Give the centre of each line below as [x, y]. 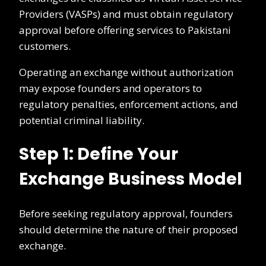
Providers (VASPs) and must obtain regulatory [126, 14]
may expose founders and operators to [110, 88]
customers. [45, 46]
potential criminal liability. [82, 120]
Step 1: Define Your [99, 154]
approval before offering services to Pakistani [125, 30]
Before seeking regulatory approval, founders [126, 214]
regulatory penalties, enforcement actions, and [129, 104]
